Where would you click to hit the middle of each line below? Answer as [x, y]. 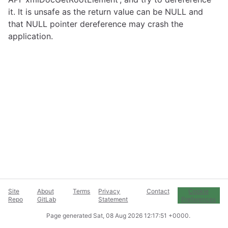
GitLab [46, 199]
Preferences [199, 199]
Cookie [199, 191]
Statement [113, 199]
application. [31, 36]
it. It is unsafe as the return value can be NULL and [106, 12]
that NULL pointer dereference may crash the [96, 24]
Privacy [109, 191]
